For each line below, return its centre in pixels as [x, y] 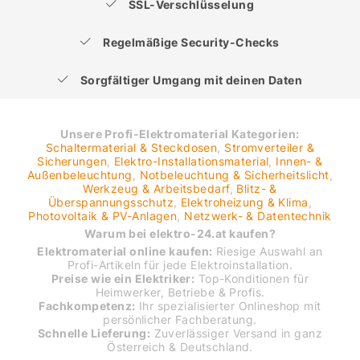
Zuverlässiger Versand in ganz [237, 333]
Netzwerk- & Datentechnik [258, 215]
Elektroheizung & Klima [245, 202]
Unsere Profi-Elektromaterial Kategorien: [180, 133]
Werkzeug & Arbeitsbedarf [156, 188]
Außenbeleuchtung [80, 174]
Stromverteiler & [270, 147]
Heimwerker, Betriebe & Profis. [180, 292]
